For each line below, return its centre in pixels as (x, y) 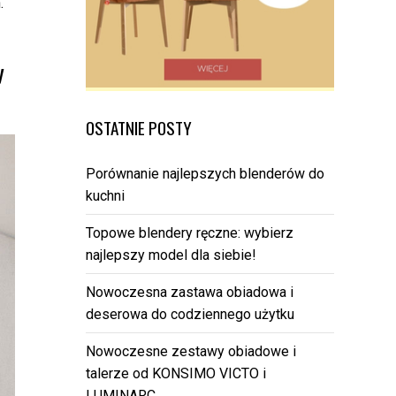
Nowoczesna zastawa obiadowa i (190, 293)
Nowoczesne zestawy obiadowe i (191, 352)
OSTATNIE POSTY (139, 128)
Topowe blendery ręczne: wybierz (190, 233)
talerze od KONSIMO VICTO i (176, 374)
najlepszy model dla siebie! (171, 255)
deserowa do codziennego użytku (190, 315)
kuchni (105, 196)
